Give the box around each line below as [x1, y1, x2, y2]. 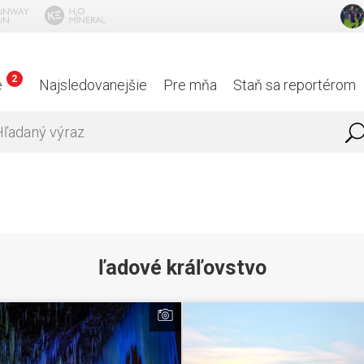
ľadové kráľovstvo [97, 255, 266, 279]
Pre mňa [163, 76, 218, 93]
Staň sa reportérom [233, 76, 357, 93]
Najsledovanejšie [39, 76, 148, 93]
